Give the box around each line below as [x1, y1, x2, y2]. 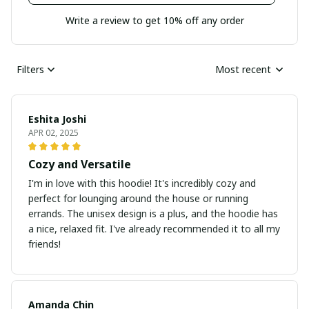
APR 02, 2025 [28, 126, 79, 139]
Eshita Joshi [28, 112, 86, 126]
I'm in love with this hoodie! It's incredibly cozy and [28, 176, 256, 190]
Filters [17, 63, 44, 77]
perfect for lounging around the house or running [28, 191, 248, 205]
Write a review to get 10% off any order [65, 13, 244, 27]
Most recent [215, 63, 271, 77]
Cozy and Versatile [28, 156, 131, 172]
